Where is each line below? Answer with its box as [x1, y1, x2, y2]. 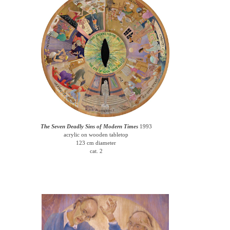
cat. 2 [89, 148, 103, 154]
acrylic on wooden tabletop [64, 131, 129, 138]
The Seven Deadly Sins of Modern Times [40, 123, 138, 129]
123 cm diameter [76, 140, 117, 146]
